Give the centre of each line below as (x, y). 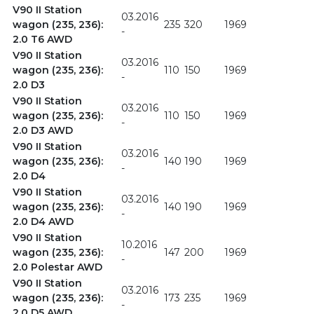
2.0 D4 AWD (43, 222)
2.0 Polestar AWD (57, 267)
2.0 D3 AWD (42, 131)
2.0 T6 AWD (42, 40)
